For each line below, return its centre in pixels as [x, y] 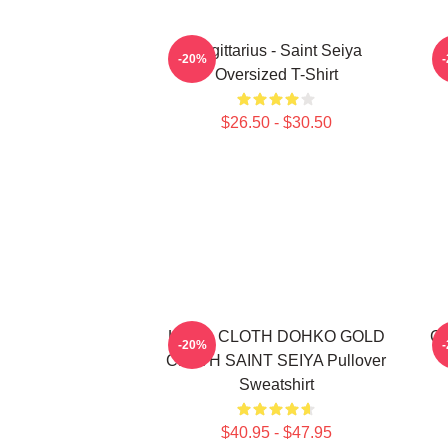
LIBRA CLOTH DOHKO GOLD [276, 336]
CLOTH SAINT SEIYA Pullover [276, 360]
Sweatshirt [276, 384]
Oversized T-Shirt [276, 74]
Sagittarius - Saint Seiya [276, 50]
